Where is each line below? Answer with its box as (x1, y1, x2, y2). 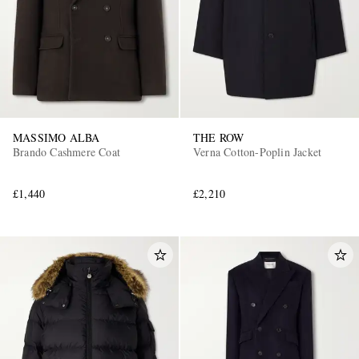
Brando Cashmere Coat (13, 144, 120, 160)
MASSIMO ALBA (13, 130, 100, 146)
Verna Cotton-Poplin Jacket (193, 144, 322, 160)
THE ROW (193, 130, 244, 146)
